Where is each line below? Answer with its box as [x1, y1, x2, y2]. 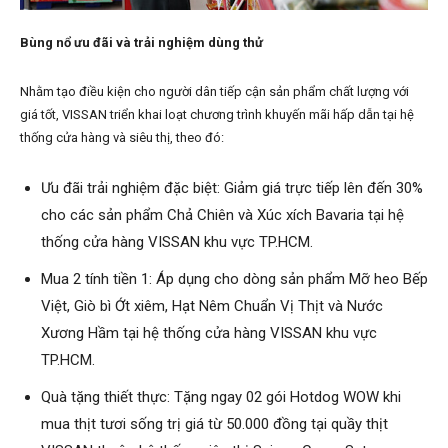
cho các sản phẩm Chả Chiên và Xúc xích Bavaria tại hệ [41, 206, 404, 225]
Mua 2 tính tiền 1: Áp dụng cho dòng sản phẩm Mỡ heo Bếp [41, 270, 428, 289]
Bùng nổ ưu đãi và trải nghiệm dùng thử [20, 35, 263, 51]
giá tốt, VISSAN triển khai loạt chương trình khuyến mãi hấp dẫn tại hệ [20, 107, 414, 123]
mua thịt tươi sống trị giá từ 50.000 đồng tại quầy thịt [41, 415, 388, 434]
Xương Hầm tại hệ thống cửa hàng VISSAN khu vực [41, 324, 377, 343]
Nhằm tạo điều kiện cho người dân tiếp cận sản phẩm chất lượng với [20, 84, 409, 100]
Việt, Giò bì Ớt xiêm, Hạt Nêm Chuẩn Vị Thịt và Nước [41, 297, 383, 316]
